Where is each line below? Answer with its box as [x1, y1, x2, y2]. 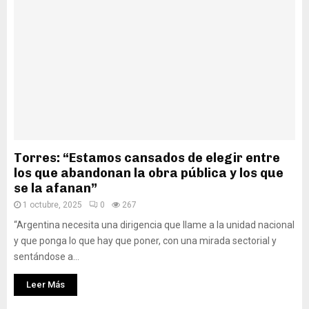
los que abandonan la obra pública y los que [14, 166, 283, 181]
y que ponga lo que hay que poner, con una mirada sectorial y [14, 235, 277, 246]
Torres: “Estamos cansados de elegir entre [14, 150, 280, 166]
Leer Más [26, 279, 65, 290]
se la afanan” [14, 181, 97, 196]
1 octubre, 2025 [23, 200, 82, 210]
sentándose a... [14, 251, 79, 262]
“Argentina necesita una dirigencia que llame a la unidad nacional [14, 219, 295, 230]
